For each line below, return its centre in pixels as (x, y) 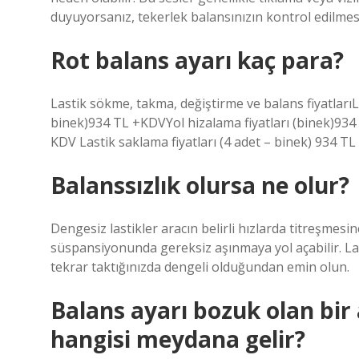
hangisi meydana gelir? (178, 339)
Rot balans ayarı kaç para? (197, 60)
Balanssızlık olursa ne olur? (200, 185)
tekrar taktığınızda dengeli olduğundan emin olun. (200, 267)
